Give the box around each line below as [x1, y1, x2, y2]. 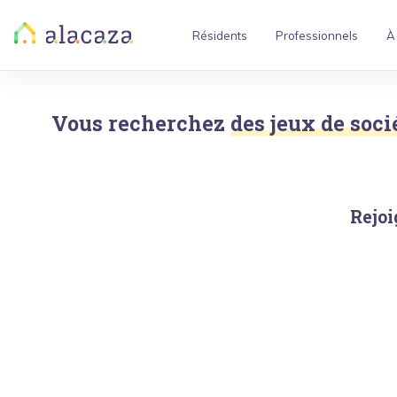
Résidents [191, 27, 247, 43]
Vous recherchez [51, 110, 226, 136]
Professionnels [275, 27, 358, 43]
